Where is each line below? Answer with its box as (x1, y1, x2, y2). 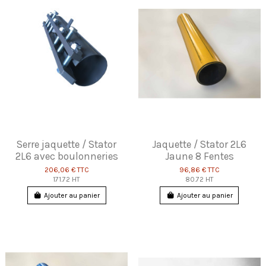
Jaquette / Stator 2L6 (152, 138, 247, 150)
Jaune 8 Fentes (164, 150, 234, 162)
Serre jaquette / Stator (17, 138, 117, 150)
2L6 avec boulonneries (15, 150, 118, 162)
